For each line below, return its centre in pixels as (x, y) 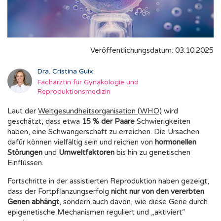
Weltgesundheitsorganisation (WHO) (100, 111)
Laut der (23, 111)
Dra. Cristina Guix (65, 72)
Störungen (25, 153)
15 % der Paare (108, 122)
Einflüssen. (25, 163)
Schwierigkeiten (163, 122)
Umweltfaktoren (87, 153)
